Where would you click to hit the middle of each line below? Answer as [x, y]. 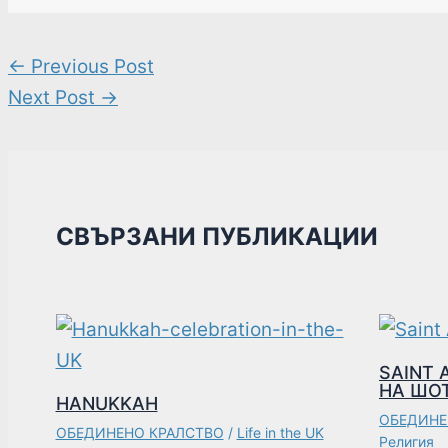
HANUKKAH [106, 403]
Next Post [54, 97]
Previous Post [90, 66]
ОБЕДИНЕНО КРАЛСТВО [139, 432]
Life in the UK [280, 432]
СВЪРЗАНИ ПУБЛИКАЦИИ [216, 237]
